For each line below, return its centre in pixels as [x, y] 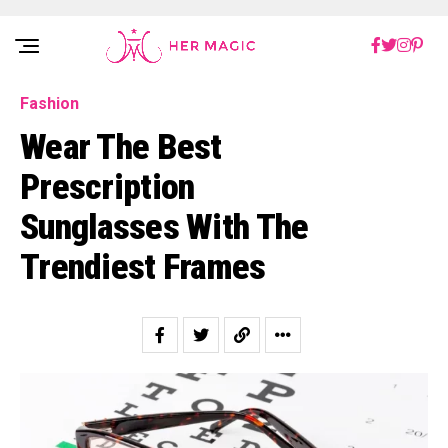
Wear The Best [121, 147]
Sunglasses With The [164, 227]
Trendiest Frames [143, 267]
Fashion [49, 103]
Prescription [107, 187]
